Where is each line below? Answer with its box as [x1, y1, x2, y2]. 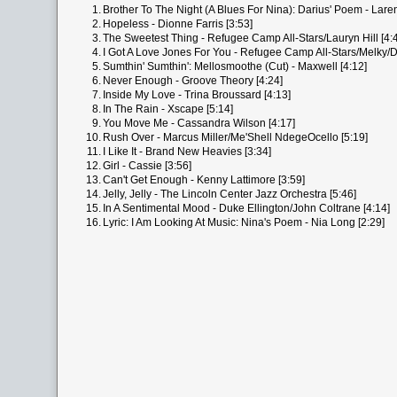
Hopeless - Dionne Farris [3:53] [103, 18, 253, 30]
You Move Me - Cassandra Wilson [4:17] [103, 117, 295, 129]
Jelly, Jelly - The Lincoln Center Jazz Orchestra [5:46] [103, 188, 356, 200]
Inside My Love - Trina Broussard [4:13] [103, 89, 291, 101]
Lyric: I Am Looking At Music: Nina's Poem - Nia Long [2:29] [103, 216, 385, 229]
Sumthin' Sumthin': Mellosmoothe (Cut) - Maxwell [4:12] [103, 60, 367, 73]
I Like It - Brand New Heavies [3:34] [103, 145, 271, 158]
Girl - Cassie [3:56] [103, 160, 191, 172]
